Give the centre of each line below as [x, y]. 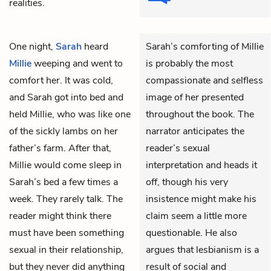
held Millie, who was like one [70, 114]
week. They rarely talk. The [66, 199]
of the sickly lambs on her [64, 131]
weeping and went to [77, 63]
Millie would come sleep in [65, 165]
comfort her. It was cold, [61, 80]
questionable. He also [191, 233]
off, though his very [187, 182]
